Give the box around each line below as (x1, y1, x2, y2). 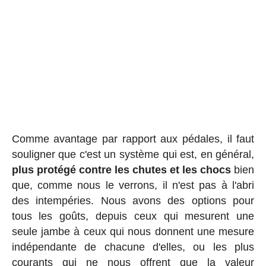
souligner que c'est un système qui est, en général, (11, 148, 255, 160)
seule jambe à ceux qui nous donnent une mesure (11, 225, 255, 237)
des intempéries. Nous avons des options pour (11, 194, 255, 207)
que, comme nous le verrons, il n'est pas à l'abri (11, 179, 255, 191)
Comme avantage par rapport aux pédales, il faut (11, 132, 255, 145)
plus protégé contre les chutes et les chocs (11, 163, 232, 176)
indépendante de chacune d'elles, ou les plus (11, 240, 255, 253)
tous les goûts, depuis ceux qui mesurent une (11, 210, 255, 222)
